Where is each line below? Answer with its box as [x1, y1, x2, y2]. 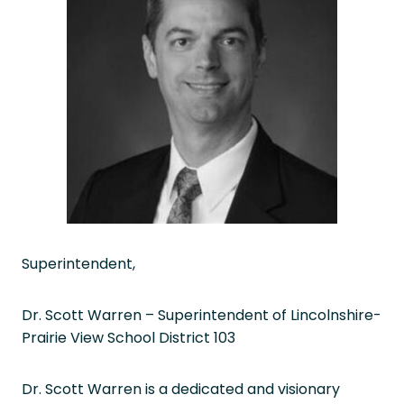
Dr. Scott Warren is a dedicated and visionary [22, 379, 340, 399]
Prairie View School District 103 [22, 327, 235, 348]
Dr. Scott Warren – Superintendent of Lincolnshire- [22, 305, 381, 326]
